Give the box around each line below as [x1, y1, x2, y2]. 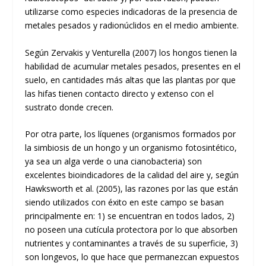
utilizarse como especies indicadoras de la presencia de [25, 6, 238, 18]
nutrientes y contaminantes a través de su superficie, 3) [25, 237, 239, 249]
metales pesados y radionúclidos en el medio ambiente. [25, 20, 239, 31]
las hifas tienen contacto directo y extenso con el [25, 87, 214, 99]
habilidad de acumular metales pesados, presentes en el [25, 60, 241, 72]
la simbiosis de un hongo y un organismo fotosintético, [25, 142, 237, 154]
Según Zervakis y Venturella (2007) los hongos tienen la [25, 46, 237, 58]
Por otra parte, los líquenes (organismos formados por [25, 128, 236, 140]
